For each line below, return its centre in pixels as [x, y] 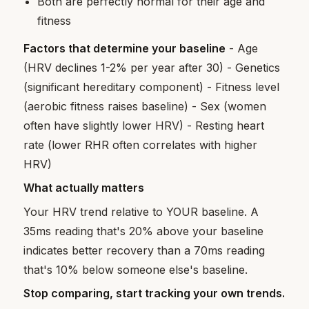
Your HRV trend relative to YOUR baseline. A [141, 211]
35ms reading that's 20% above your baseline [144, 231]
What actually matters [84, 188]
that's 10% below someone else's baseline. [136, 269]
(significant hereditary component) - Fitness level [152, 87]
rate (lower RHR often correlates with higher [141, 145]
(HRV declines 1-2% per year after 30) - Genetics [152, 68]
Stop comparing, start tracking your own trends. [154, 293]
